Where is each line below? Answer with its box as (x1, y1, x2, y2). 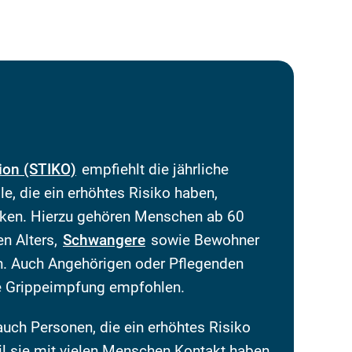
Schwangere (63, 230, 145, 249)
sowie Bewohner (147, 230, 259, 249)
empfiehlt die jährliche (78, 159, 229, 178)
